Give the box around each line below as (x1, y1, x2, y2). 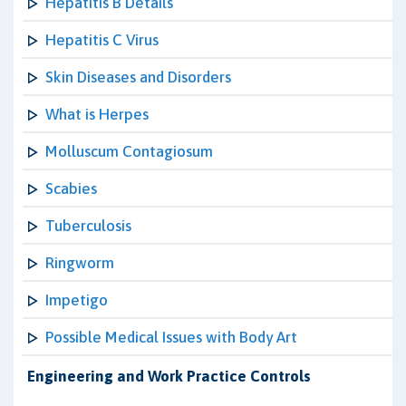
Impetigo (45, 291, 108, 309)
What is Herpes (45, 105, 149, 123)
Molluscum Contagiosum (45, 142, 213, 160)
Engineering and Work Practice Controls (27, 367, 311, 385)
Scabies (45, 179, 97, 198)
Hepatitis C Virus (45, 31, 159, 49)
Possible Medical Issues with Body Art (45, 328, 297, 346)
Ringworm (45, 254, 114, 272)
